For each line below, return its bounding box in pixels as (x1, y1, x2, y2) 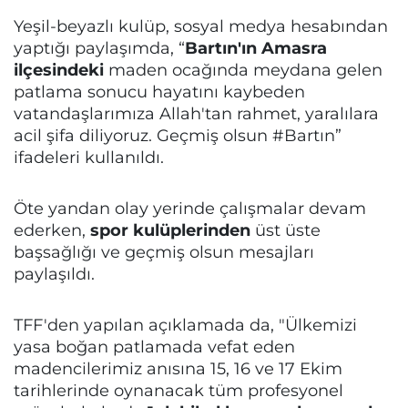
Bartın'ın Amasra (185, 38, 327, 57)
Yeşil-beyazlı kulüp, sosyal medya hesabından (14, 16, 388, 36)
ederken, (14, 220, 90, 240)
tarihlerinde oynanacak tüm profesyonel (14, 381, 343, 400)
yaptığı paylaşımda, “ (14, 38, 185, 57)
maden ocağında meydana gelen (104, 60, 382, 79)
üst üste (250, 220, 321, 240)
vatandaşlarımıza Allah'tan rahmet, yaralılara (14, 104, 379, 123)
